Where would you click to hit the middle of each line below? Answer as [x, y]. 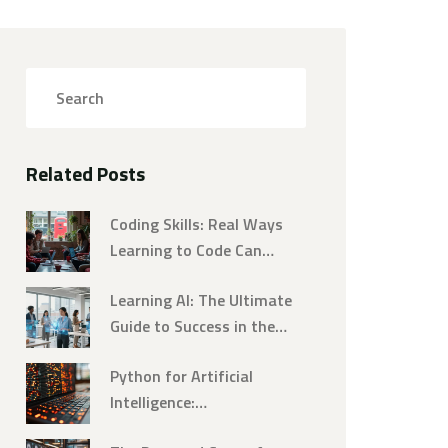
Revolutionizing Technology [208, 428]
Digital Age [149, 352]
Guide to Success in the [192, 326]
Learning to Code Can [186, 250]
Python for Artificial [181, 376]
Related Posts [85, 173]
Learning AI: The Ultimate [201, 300]
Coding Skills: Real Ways [196, 224]
